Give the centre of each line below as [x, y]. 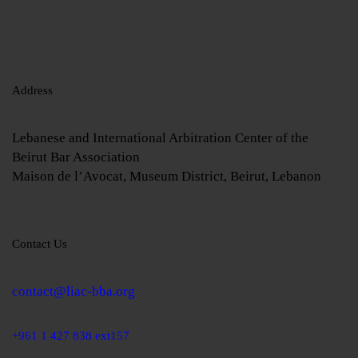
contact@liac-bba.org [74, 292]
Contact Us [40, 244]
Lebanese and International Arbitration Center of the [160, 138]
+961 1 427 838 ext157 [71, 336]
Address [32, 91]
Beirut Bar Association [76, 157]
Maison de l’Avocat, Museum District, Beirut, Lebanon [167, 177]
